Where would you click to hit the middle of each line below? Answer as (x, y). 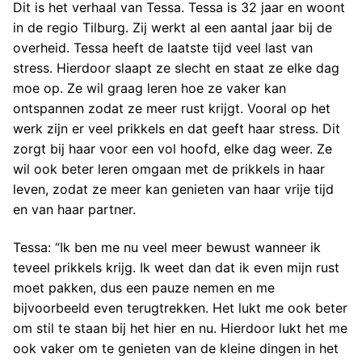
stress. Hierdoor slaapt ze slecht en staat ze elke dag (176, 67)
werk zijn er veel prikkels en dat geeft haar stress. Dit (177, 128)
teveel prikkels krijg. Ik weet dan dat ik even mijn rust (176, 268)
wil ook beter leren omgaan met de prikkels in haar (169, 168)
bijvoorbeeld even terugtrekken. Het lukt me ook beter (180, 308)
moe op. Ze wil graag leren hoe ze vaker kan (149, 88)
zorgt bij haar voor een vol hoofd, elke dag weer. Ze (173, 148)
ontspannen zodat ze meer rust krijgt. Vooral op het (172, 108)
